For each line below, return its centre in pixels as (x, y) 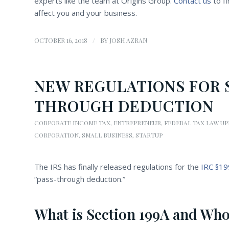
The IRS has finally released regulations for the (118, 166)
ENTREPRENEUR (137, 122)
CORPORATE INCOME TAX (72, 122)
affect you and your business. (86, 13)
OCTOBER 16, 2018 (61, 40)
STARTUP (149, 135)
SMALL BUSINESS (107, 135)
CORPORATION (56, 135)
